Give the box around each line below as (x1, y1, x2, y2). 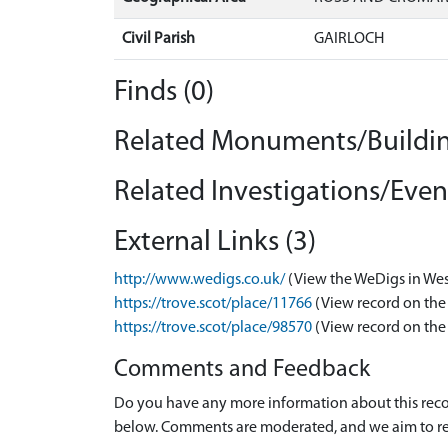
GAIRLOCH (314, 31, 384, 48)
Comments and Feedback (114, 358, 370, 383)
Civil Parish (122, 31, 195, 48)
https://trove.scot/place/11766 (114, 296, 312, 313)
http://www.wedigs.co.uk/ (114, 272, 285, 289)
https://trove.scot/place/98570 (114, 320, 312, 337)
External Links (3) (114, 228, 316, 258)
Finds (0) (114, 78, 214, 108)
